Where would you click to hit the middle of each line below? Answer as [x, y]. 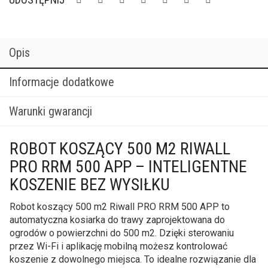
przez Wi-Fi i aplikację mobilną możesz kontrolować [118, 246]
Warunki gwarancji [51, 111]
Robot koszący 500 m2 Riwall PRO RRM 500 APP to [120, 206]
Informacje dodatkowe [62, 82]
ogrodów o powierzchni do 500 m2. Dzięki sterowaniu [122, 233]
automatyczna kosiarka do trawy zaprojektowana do [117, 220]
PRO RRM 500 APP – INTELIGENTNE [128, 166]
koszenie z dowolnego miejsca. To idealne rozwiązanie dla [133, 259]
